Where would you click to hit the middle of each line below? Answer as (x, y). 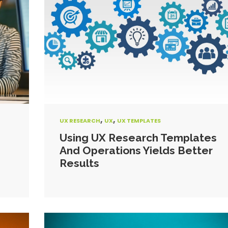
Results (79, 163)
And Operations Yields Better (136, 150)
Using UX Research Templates (138, 138)
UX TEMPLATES (139, 121)
